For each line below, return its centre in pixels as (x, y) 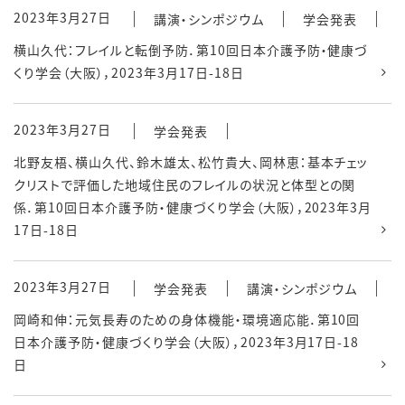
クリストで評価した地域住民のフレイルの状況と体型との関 (185, 184)
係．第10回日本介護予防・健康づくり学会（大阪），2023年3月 (193, 207)
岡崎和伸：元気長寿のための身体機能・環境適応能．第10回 (187, 319)
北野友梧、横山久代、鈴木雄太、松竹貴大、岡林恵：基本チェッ (191, 162)
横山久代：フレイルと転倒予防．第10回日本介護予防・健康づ (191, 50)
